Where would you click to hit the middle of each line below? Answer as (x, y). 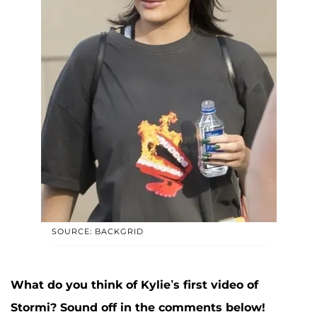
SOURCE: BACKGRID (97, 231)
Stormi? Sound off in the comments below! (138, 307)
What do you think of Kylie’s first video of (134, 284)
